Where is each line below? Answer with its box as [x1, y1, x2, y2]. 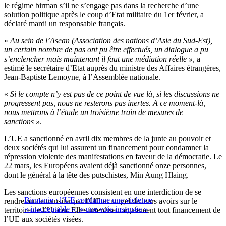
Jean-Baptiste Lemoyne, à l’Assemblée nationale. [4, 73, 160, 82]
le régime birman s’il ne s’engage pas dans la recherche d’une [4, 1, 199, 10]
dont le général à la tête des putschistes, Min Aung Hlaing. [4, 171, 189, 180]
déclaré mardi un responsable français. [4, 19, 125, 28]
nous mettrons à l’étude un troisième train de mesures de [4, 108, 183, 117]
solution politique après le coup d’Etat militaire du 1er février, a [4, 10, 204, 19]
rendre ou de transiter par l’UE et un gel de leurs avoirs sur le [4, 197, 197, 206]
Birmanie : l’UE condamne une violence [24, 196, 152, 205]
